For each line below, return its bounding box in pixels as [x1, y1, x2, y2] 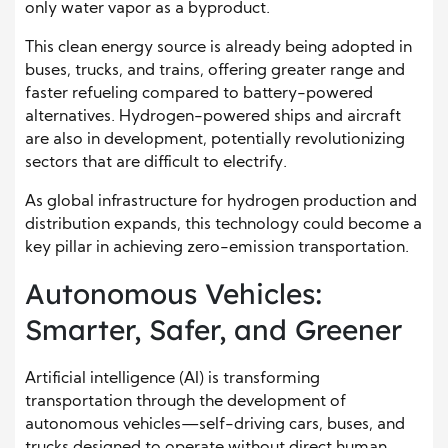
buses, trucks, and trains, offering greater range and [25, 62, 405, 79]
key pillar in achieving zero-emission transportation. [25, 239, 409, 256]
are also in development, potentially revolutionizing [25, 131, 405, 148]
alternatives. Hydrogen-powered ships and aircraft [25, 108, 401, 125]
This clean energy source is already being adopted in [25, 39, 412, 56]
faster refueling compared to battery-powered [25, 85, 373, 102]
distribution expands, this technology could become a [25, 216, 422, 233]
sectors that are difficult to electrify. [25, 154, 287, 171]
